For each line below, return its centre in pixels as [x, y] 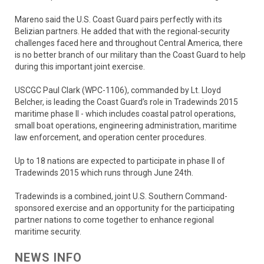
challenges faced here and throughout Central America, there [129, 43]
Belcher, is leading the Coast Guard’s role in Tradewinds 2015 [126, 102]
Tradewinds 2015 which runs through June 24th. [104, 173]
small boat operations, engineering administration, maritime [126, 126]
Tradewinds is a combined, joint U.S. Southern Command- [121, 196]
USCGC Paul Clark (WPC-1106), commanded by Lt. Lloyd [118, 90]
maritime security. [48, 232]
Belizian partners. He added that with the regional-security [122, 31]
